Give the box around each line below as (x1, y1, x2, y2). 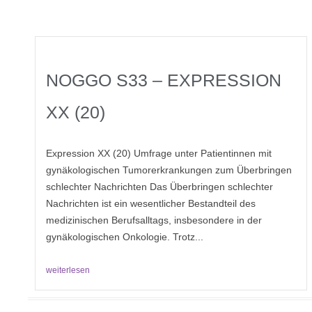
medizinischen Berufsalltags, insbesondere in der (46, 214, 262, 226)
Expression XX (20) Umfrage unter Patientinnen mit (46, 148, 272, 159)
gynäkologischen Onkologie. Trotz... (46, 231, 203, 243)
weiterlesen (46, 265, 90, 276)
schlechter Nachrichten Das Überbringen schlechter (46, 181, 273, 193)
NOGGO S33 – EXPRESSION (46, 70, 281, 91)
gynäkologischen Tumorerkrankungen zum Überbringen (46, 164, 292, 176)
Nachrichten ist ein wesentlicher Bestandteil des (46, 198, 256, 210)
